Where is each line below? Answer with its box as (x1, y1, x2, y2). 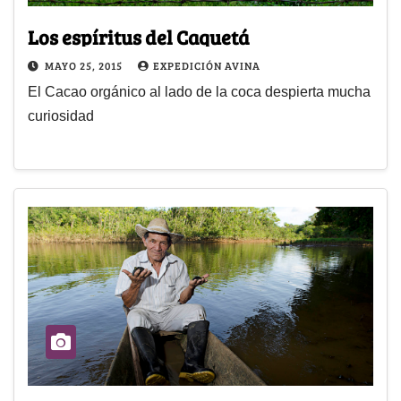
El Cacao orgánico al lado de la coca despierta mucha (28, 84, 371, 100)
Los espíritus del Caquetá (28, 23, 249, 51)
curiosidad (28, 108, 94, 124)
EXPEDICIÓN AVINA (153, 58, 260, 73)
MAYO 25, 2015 (45, 58, 125, 73)
